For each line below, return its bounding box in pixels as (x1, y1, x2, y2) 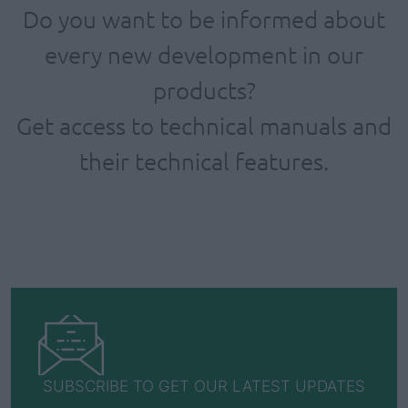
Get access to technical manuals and (16, 110, 392, 139)
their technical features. (79, 146, 329, 175)
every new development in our (45, 39, 363, 68)
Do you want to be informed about (23, 4, 385, 33)
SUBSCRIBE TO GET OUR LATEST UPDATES (43, 376, 365, 395)
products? (152, 75, 256, 104)
